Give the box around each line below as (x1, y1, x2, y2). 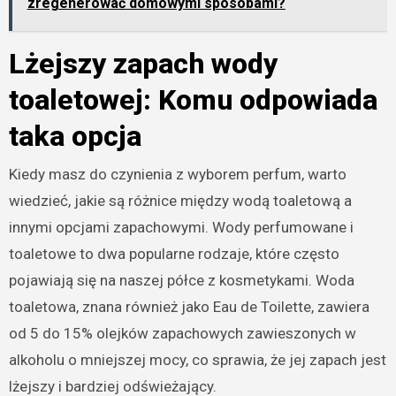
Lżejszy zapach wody (8, 47, 278, 81)
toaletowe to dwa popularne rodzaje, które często (8, 244, 339, 263)
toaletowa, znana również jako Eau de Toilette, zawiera (8, 297, 369, 316)
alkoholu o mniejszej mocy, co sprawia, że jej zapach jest (8, 350, 386, 369)
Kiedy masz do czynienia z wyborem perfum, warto (8, 164, 346, 183)
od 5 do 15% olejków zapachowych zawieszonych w (8, 324, 356, 342)
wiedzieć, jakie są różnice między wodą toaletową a (8, 191, 352, 209)
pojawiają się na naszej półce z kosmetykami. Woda (8, 270, 354, 289)
